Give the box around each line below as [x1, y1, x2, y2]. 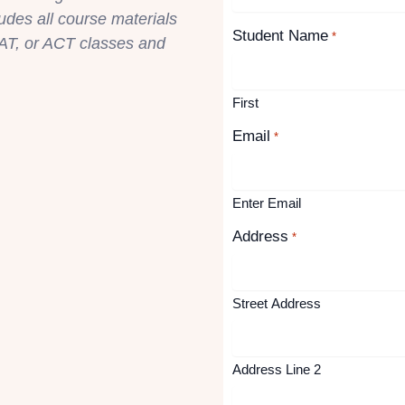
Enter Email [232, 195, 302, 212]
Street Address [232, 296, 322, 312]
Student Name [232, 27, 329, 45]
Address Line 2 [232, 362, 322, 378]
